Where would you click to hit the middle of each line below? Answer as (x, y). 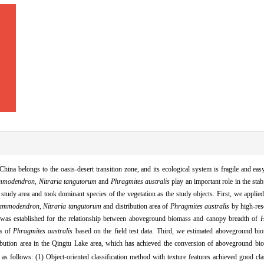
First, (224, 194)
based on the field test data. (113, 231)
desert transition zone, (108, 169)
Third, (165, 231)
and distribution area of (136, 206)
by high (241, 206)
